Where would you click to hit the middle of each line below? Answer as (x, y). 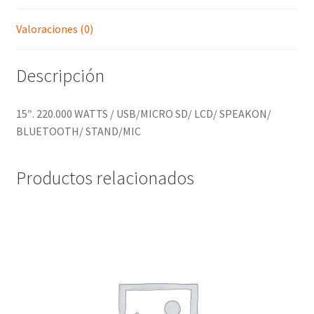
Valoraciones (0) (54, 28)
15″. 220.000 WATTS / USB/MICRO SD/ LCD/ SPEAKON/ (143, 114)
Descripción (60, 76)
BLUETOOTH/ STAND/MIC (78, 131)
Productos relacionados (105, 178)
